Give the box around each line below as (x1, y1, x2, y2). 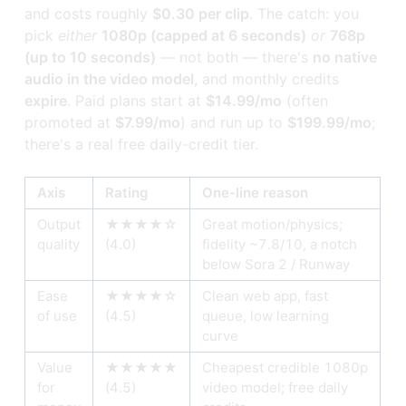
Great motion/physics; (202, 216, 343, 234)
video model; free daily (202, 379, 349, 397)
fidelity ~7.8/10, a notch (202, 236, 358, 254)
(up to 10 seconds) (24, 48, 157, 67)
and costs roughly (24, 5, 153, 24)
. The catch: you (249, 5, 360, 24)
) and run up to (180, 113, 288, 132)
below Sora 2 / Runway (202, 256, 351, 274)
